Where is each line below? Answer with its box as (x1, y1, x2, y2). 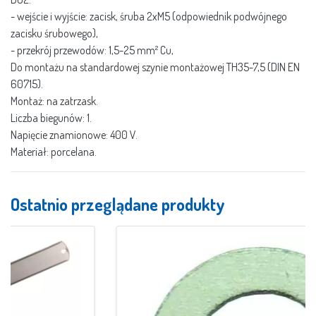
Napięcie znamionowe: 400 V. (11, 127, 138, 142)
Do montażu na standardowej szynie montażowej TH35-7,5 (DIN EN (11, 59, 300, 74)
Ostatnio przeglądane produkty (11, 193, 225, 215)
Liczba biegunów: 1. (11, 110, 92, 125)
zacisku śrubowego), (11, 25, 98, 40)
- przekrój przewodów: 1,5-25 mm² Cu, (11, 42, 174, 57)
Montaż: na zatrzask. (11, 93, 98, 108)
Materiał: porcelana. (11, 144, 97, 159)
